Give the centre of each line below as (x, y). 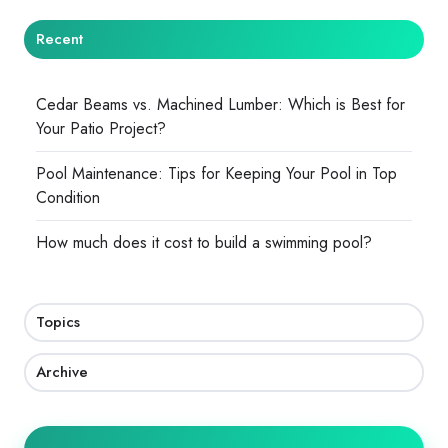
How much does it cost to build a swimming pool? (204, 243)
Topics (58, 322)
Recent (60, 38)
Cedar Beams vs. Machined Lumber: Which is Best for (221, 104)
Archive (62, 371)
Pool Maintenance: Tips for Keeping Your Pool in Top (217, 174)
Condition (68, 198)
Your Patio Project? (101, 128)
